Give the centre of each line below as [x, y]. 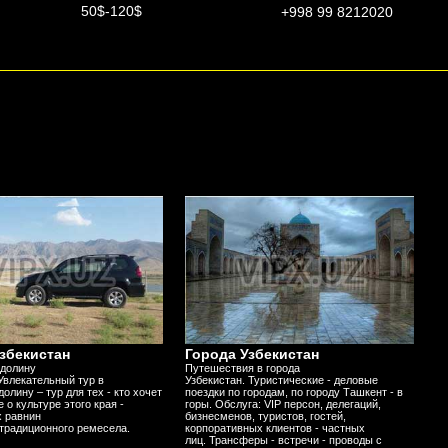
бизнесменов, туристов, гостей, [265, 415]
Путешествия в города [242, 367]
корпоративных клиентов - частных [274, 427]
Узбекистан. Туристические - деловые [281, 379]
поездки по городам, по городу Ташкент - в [293, 391]
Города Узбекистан [251, 353]
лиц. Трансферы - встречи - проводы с [283, 439]
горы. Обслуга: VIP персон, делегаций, [282, 403]
